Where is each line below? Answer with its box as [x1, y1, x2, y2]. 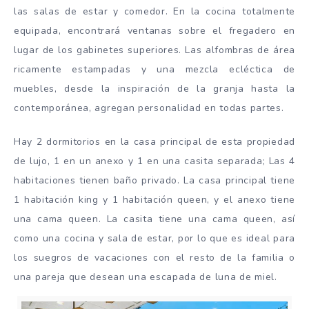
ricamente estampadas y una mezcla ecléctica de [14, 63, 295, 77]
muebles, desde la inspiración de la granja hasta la [14, 82, 295, 96]
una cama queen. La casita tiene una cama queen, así [14, 212, 295, 226]
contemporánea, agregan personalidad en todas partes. [14, 101, 284, 115]
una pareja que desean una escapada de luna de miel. [14, 270, 277, 283]
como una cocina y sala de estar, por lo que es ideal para [14, 231, 295, 245]
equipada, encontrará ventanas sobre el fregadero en [14, 24, 295, 38]
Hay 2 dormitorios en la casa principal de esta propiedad [14, 134, 295, 148]
